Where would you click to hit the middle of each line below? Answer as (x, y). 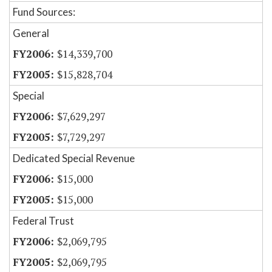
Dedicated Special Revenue (74, 158)
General (31, 33)
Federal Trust (43, 221)
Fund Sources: (44, 12)
